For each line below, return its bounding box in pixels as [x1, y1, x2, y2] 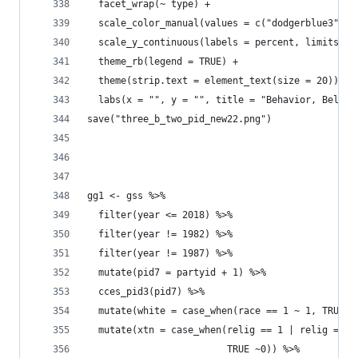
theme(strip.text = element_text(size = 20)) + [87, 74, 350, 86]
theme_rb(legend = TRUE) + [87, 55, 244, 67]
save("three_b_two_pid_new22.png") [87, 113, 272, 125]
